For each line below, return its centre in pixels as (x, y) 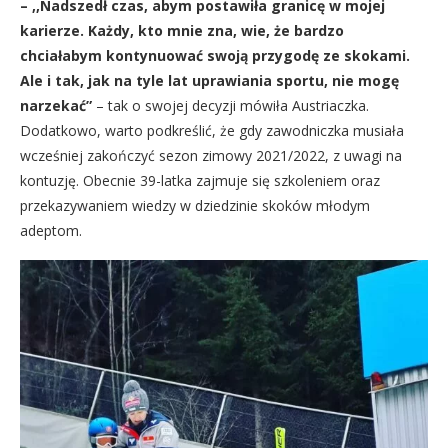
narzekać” (56, 105)
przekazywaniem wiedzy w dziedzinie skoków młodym (195, 205)
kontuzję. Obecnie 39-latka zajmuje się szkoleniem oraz (200, 180)
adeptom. (51, 230)
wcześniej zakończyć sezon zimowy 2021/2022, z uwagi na (211, 155)
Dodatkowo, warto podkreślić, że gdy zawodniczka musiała (212, 130)
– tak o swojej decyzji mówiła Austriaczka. (232, 105)
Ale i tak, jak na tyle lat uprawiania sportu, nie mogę (209, 80)
